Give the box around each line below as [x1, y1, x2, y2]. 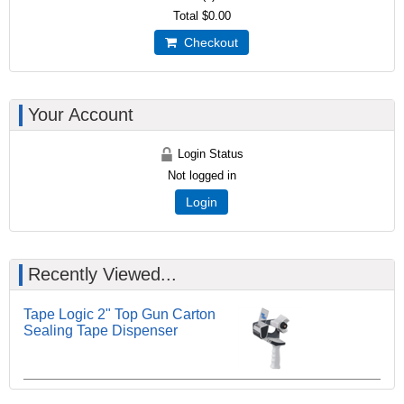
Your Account [28, 105, 133, 125]
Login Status [174, 147, 244, 161]
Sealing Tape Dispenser [23, 323, 178, 339]
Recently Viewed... [28, 264, 177, 285]
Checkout [177, 36, 239, 50]
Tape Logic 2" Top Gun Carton [23, 307, 216, 323]
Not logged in [167, 169, 236, 183]
